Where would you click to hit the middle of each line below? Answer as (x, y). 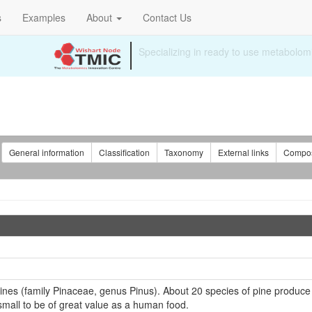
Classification (124, 152)
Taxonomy (184, 152)
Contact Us (167, 17)
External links (243, 152)
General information (46, 152)
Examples (44, 17)
